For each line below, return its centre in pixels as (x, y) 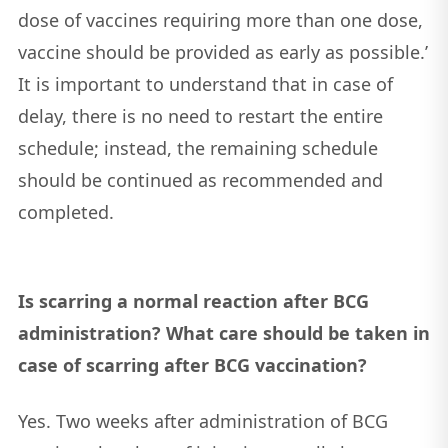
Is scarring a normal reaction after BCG (193, 301)
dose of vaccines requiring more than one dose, (220, 20)
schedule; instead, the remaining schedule (197, 148)
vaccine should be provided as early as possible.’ (222, 52)
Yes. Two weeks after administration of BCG (202, 421)
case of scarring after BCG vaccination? (192, 365)
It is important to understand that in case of (205, 84)
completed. (68, 212)
